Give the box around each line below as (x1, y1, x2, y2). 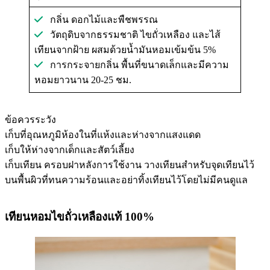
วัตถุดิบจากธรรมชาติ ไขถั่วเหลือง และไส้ (43, 29, 221, 40)
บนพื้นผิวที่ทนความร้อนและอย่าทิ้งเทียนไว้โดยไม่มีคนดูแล (5, 174, 248, 185)
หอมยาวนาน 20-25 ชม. (34, 74, 131, 85)
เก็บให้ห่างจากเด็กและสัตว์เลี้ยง (5, 144, 134, 155)
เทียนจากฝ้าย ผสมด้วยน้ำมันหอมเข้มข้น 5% (34, 44, 216, 55)
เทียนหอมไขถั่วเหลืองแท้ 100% (5, 210, 154, 224)
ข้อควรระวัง (5, 114, 56, 125)
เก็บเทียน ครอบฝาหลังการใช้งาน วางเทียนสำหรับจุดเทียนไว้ (5, 159, 254, 170)
